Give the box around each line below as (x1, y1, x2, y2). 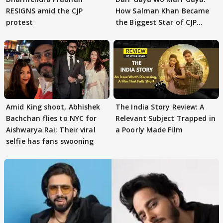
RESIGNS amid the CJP (6, 6, 83, 16)
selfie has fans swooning (6, 136, 94, 146)
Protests (115, 29, 145, 39)
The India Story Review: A (115, 102, 205, 112)
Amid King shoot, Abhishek (6, 102, 101, 112)
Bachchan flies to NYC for (6, 113, 97, 123)
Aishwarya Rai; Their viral (6, 125, 96, 135)
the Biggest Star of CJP (115, 17, 197, 27)
